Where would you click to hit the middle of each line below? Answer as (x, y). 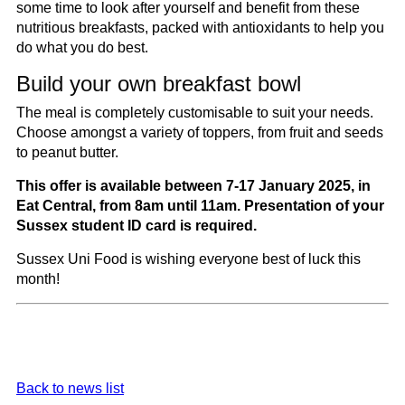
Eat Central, (58, 206)
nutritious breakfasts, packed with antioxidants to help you (200, 27)
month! (38, 279)
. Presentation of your (311, 206)
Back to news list (70, 388)
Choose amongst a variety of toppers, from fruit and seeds (200, 132)
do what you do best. (84, 47)
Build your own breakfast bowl (159, 83)
